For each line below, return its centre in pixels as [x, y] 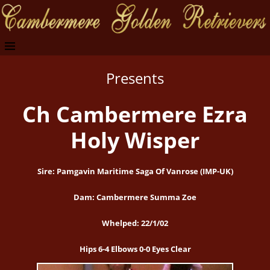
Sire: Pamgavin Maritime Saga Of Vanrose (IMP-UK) [135, 171]
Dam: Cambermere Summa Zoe [135, 197]
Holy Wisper [135, 140]
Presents [135, 78]
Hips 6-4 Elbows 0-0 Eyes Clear [135, 249]
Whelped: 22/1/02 [135, 223]
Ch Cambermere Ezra [135, 115]
